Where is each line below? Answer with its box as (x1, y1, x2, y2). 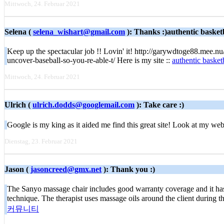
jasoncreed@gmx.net (30, 164, 101, 173)
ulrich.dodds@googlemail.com (32, 100, 134, 109)
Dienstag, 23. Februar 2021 (4, 137, 77, 145)
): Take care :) (134, 100, 184, 109)
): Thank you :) (101, 164, 155, 173)
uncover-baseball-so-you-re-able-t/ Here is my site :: (7, 56, 172, 65)
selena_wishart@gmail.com (33, 27, 125, 36)
